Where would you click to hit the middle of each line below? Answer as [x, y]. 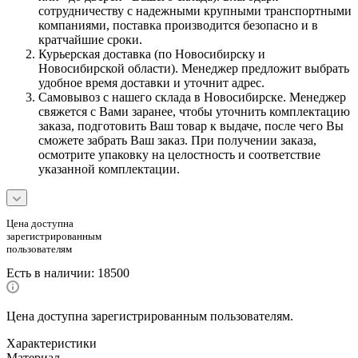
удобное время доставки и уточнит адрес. [151, 83]
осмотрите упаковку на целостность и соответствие [179, 155]
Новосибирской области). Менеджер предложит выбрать [194, 69]
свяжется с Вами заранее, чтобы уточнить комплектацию [194, 112]
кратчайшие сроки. [90, 40]
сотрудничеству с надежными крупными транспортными [195, 11]
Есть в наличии [49, 272]
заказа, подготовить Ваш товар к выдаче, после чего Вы [191, 126]
